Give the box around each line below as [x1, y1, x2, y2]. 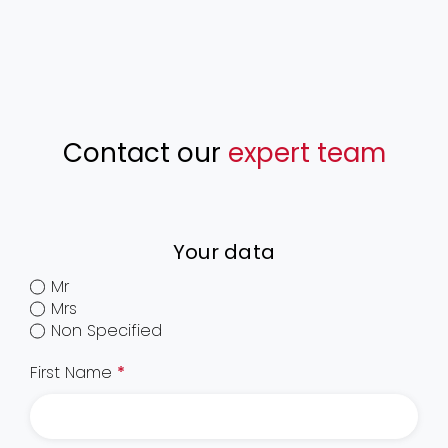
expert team [227, 134, 386, 171]
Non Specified [51, 318, 163, 342]
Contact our [62, 134, 228, 171]
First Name [29, 360, 117, 384]
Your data [172, 237, 276, 266]
